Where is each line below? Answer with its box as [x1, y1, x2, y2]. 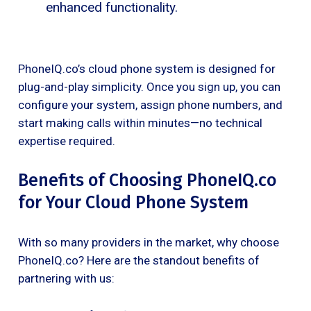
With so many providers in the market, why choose [18, 235, 279, 249]
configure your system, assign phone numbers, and [18, 97, 283, 112]
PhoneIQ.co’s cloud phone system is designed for [18, 61, 276, 76]
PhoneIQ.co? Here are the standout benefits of [18, 253, 260, 267]
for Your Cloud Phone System [18, 192, 249, 213]
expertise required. [18, 133, 115, 148]
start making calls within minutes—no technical [18, 115, 262, 130]
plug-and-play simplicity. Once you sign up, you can [18, 79, 280, 94]
